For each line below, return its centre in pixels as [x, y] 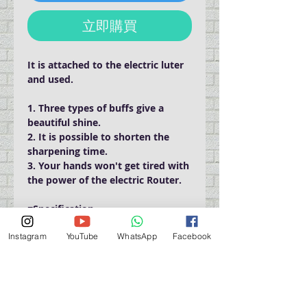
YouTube [82, 236]
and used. [50, 79]
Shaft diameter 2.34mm [83, 223]
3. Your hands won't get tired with [108, 165]
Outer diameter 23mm [81, 237]
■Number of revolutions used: [98, 280]
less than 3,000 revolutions [91, 295]
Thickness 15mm [67, 251]
